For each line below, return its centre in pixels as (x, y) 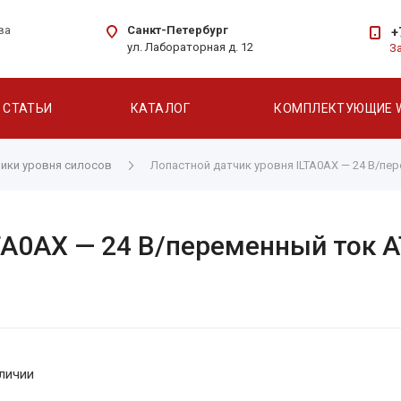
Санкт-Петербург (177, 30)
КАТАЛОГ (160, 108)
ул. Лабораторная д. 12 (190, 47)
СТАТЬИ (28, 108)
